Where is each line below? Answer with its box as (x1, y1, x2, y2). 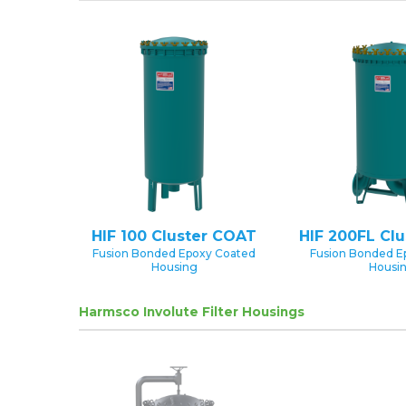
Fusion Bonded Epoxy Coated (92, 246, 256, 260)
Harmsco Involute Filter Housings (79, 304, 304, 319)
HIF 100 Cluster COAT (92, 227, 256, 245)
